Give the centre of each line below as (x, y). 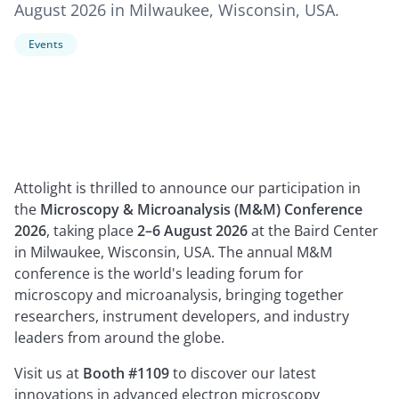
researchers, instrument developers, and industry (182, 316)
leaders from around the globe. (119, 338)
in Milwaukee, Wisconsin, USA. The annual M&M (173, 252)
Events (46, 44)
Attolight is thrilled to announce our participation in (187, 188)
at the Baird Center (313, 231)
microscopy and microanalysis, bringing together (179, 295)
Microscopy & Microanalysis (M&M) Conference (201, 209)
